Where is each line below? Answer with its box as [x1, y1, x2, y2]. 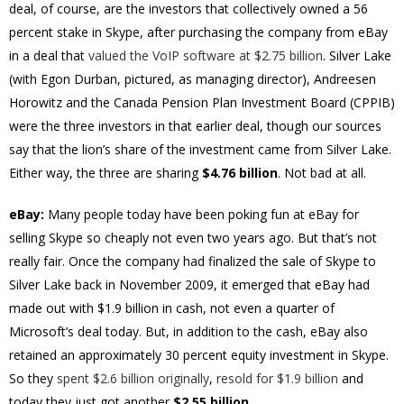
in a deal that [9, 47, 88, 64]
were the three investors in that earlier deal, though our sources [9, 117, 381, 134]
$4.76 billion [202, 164, 278, 181]
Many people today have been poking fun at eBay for [44, 206, 359, 223]
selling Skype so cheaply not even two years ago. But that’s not [9, 229, 377, 246]
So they [9, 370, 57, 387]
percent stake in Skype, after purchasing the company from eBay [9, 23, 388, 41]
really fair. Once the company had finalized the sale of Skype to [9, 252, 376, 270]
